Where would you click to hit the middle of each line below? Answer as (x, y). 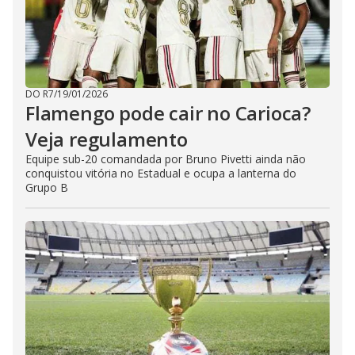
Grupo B (47, 187)
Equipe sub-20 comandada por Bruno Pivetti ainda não (166, 158)
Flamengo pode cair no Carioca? (168, 113)
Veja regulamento (107, 139)
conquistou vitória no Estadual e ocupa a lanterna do (161, 173)
